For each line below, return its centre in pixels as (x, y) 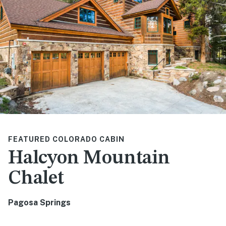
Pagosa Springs (39, 202)
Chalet (36, 178)
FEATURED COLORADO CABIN (66, 139)
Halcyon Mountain (89, 158)
